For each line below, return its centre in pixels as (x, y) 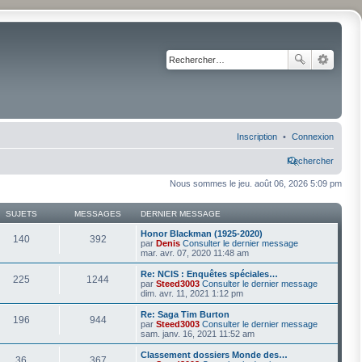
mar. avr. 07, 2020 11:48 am (195, 253)
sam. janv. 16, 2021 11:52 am (198, 333)
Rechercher (310, 161)
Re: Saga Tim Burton (185, 314)
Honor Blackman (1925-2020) (202, 233)
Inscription (257, 137)
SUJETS (21, 213)
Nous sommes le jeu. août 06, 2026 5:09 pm (256, 183)
